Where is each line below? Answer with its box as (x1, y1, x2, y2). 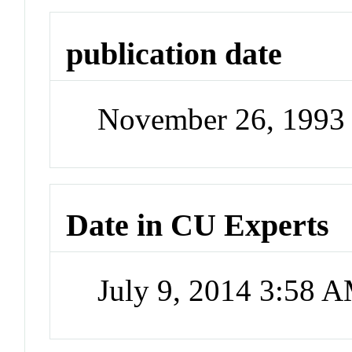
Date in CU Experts (66, 207, 330, 244)
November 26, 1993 (97, 101, 346, 136)
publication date (66, 36, 283, 72)
